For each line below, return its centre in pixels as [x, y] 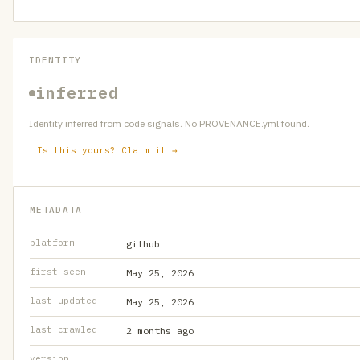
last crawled [63, 329]
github [143, 244]
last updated [63, 301]
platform [52, 243]
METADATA [56, 210]
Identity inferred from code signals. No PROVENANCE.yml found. [169, 123]
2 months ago [160, 331]
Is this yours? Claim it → [107, 150]
